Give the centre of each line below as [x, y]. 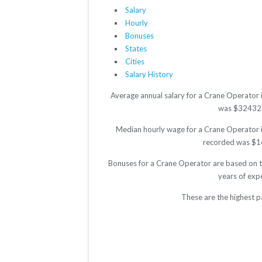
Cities [135, 62]
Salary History [149, 75]
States [136, 49]
